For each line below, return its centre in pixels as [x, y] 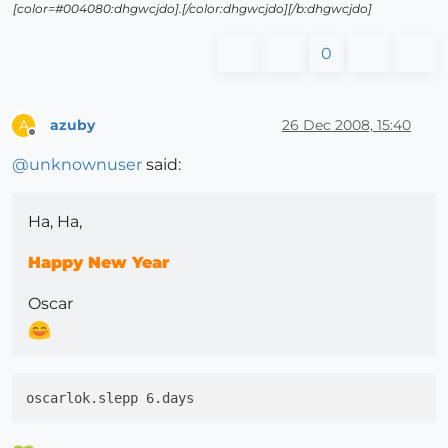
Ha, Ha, [55, 222]
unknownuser [85, 165]
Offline [50, 141]
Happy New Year [98, 263]
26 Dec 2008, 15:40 [346, 124]
